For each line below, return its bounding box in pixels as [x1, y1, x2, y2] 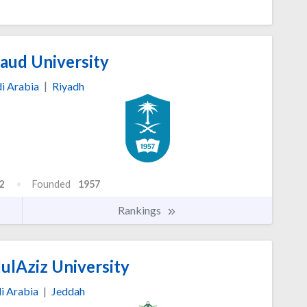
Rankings [118, 204, 163, 217]
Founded [32, 178, 71, 191]
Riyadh [52, 79, 84, 93]
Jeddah [51, 284, 85, 298]
